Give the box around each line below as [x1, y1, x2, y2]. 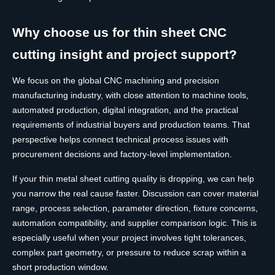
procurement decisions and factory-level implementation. [12, 149, 232, 160]
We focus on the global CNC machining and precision [12, 76, 219, 86]
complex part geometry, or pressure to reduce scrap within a [12, 247, 246, 258]
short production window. [12, 262, 109, 273]
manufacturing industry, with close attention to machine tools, [12, 90, 249, 101]
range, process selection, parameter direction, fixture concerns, [12, 203, 258, 214]
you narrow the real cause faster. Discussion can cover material [12, 188, 258, 199]
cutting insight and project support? [12, 47, 237, 62]
